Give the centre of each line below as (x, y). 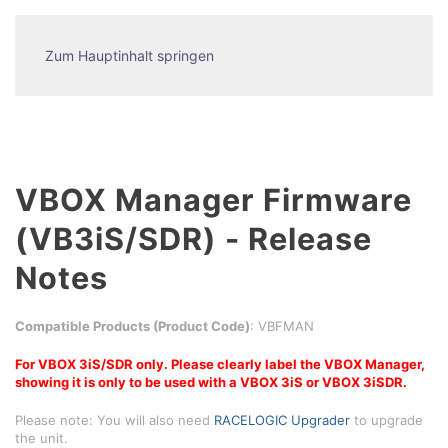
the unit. (41, 438)
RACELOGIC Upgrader (282, 420)
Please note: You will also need (114, 420)
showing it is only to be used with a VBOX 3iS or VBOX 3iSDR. (211, 382)
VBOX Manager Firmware (213, 199)
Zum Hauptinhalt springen (129, 55)
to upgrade (386, 420)
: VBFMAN (282, 326)
